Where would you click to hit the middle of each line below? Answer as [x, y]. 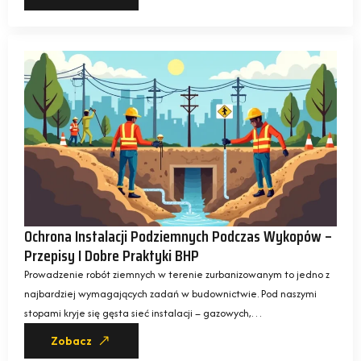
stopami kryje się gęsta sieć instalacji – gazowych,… [143, 313]
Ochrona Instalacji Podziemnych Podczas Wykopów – [178, 236]
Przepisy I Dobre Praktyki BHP [112, 255]
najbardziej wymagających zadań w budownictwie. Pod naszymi [170, 293]
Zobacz [71, 340]
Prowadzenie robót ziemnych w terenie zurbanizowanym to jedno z [177, 274]
